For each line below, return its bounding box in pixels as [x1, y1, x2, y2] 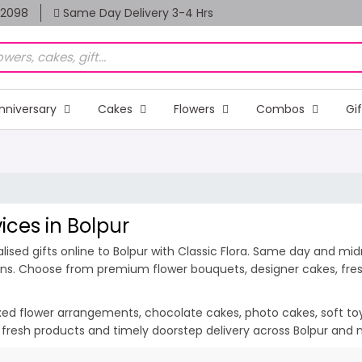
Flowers [173, 100, 218, 117]
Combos [255, 100, 308, 117]
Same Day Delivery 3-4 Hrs [60, 5, 213, 21]
